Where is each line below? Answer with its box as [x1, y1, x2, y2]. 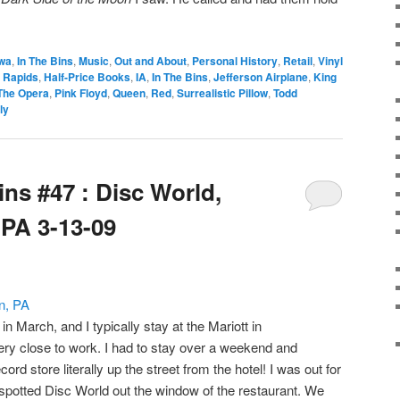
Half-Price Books [44, 68, 130, 85]
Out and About [114, 52, 187, 69]
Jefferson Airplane [213, 68, 308, 85]
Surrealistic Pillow [177, 84, 268, 101]
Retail [283, 52, 312, 69]
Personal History [192, 52, 278, 69]
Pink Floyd [54, 84, 107, 101]
